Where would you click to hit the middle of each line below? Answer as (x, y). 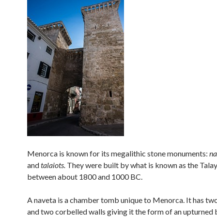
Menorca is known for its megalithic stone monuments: (118, 153)
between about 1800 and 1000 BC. (85, 177)
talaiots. (54, 165)
